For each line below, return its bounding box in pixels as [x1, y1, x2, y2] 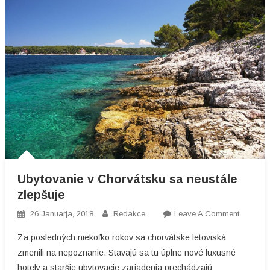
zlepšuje [17, 187, 65, 201]
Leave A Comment [174, 209, 239, 218]
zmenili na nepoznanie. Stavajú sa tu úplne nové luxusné [17, 247, 236, 257]
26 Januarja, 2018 [30, 209, 93, 218]
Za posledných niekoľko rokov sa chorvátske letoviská [17, 232, 226, 242]
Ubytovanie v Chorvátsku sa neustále [17, 172, 237, 186]
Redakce [113, 209, 145, 218]
